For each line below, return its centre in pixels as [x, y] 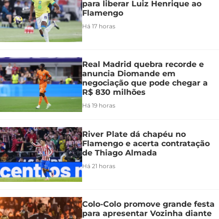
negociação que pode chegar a [145, 83]
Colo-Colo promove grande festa [148, 204]
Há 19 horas [99, 105]
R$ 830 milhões [114, 92]
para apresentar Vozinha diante [147, 213]
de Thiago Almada [120, 153]
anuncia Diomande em [129, 73]
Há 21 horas [99, 166]
